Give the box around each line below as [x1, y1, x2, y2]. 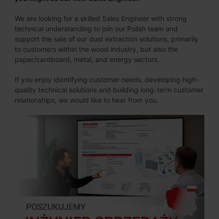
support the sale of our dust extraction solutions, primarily [15, 35, 198, 44]
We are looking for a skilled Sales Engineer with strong [15, 14, 187, 23]
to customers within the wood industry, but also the [15, 45, 178, 54]
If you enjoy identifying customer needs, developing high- [15, 75, 199, 84]
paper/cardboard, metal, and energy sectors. [15, 55, 159, 64]
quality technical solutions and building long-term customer [15, 86, 203, 94]
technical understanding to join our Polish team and [15, 24, 178, 33]
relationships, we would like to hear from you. [15, 96, 158, 105]
